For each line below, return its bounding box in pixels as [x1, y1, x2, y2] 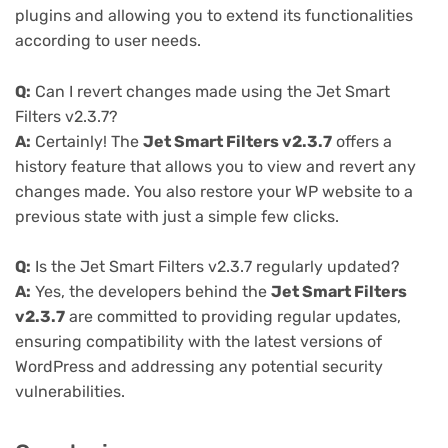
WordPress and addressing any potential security [15, 357, 383, 377]
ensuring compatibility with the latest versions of [15, 332, 382, 352]
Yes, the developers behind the [31, 282, 271, 302]
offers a [332, 131, 392, 151]
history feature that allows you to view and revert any [15, 156, 416, 176]
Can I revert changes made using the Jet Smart [31, 81, 390, 101]
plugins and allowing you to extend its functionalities [15, 6, 413, 26]
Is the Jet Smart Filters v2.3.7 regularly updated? [31, 257, 400, 277]
